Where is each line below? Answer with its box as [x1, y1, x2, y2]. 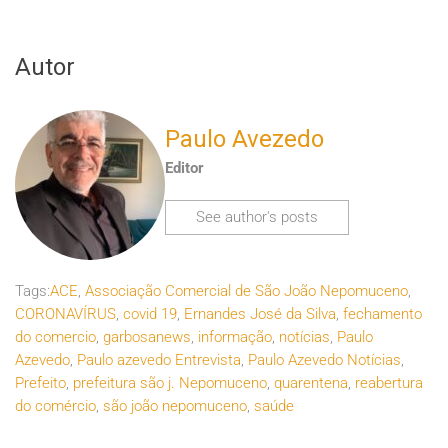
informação [198, 328, 272, 347]
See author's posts [196, 207, 318, 226]
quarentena [274, 374, 348, 393]
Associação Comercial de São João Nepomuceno [85, 282, 408, 301]
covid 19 [123, 305, 177, 324]
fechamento [343, 305, 422, 324]
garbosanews [103, 328, 191, 347]
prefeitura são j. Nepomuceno [73, 374, 267, 393]
